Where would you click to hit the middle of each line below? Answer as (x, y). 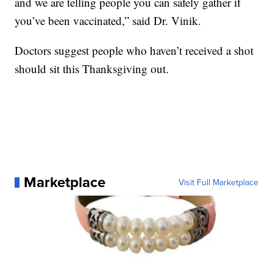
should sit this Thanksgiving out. (92, 69)
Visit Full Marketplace (218, 183)
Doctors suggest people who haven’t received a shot (134, 51)
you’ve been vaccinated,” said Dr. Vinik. (108, 21)
